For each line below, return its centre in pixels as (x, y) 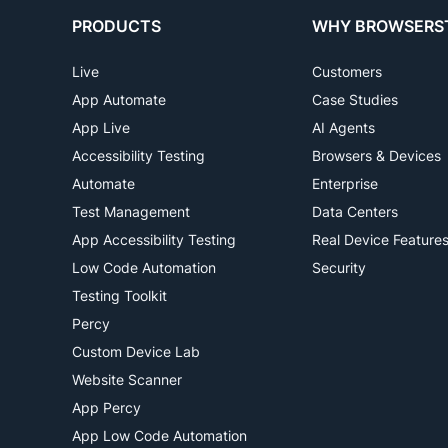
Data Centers (355, 211)
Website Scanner (127, 379)
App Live (101, 127)
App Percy (106, 407)
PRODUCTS (116, 26)
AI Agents (343, 127)
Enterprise (345, 183)
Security (339, 267)
